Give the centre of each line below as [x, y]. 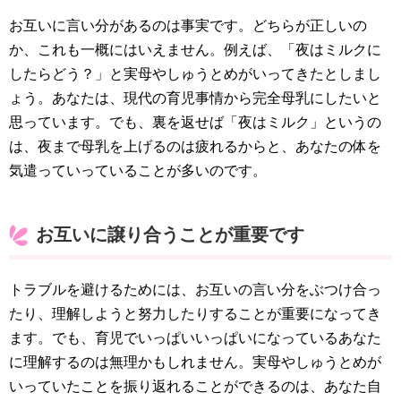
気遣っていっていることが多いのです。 [138, 170]
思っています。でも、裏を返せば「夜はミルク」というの [195, 122]
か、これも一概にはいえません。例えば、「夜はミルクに [195, 49]
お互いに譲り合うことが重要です [170, 234]
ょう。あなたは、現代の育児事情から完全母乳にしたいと [195, 98]
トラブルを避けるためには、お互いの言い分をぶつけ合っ [195, 289]
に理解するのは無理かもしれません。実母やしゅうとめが [195, 362]
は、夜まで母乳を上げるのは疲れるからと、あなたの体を [195, 146]
